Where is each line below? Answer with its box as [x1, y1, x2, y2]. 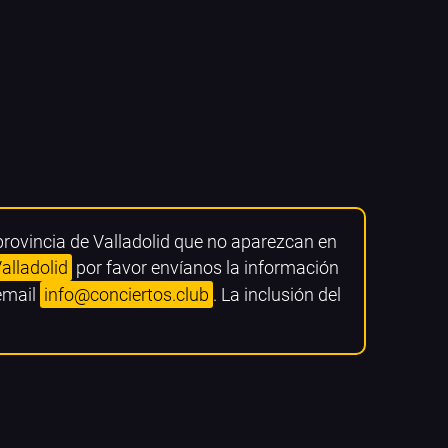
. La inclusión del [213, 283, 341, 305]
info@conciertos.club [44, 283, 209, 305]
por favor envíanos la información [72, 256, 339, 278]
